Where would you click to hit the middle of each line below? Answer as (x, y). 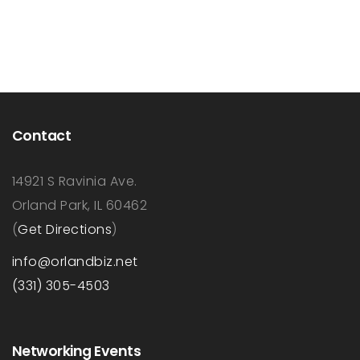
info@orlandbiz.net (75, 261)
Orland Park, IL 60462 (80, 205)
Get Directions (65, 229)
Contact (42, 135)
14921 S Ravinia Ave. (75, 181)
